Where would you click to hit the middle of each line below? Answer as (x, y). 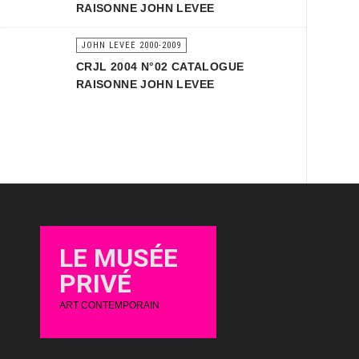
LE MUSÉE (119, 258)
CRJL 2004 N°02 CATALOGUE (160, 67)
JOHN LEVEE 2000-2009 (131, 45)
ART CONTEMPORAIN (109, 305)
